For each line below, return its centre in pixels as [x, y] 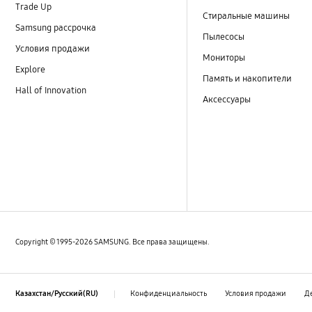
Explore [31, 69]
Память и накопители [248, 78]
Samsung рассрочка [56, 28]
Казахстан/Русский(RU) [57, 294]
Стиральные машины [247, 16]
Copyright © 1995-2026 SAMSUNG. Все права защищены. [113, 242]
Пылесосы [224, 37]
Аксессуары [227, 99]
